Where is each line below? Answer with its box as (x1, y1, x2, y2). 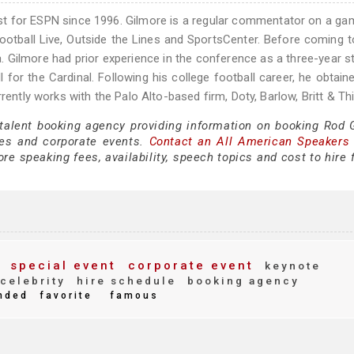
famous (110, 290, 159, 301)
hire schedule (72, 274, 176, 287)
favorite (35, 290, 92, 301)
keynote (260, 259, 321, 272)
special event (5, 258, 116, 273)
